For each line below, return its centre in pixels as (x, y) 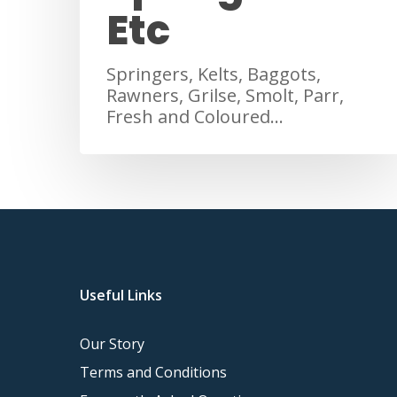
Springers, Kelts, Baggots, (214, 74)
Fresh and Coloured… (195, 117)
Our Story (112, 344)
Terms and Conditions (153, 372)
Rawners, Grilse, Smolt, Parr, (225, 96)
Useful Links (121, 295)
